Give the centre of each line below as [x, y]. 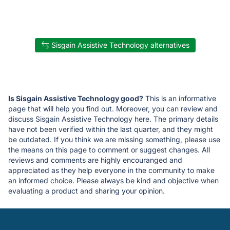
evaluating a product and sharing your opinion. [87, 191]
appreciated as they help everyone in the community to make [111, 170]
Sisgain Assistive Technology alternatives [120, 45]
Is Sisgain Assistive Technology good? [76, 99]
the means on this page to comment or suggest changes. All [109, 150]
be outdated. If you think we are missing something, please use [114, 140]
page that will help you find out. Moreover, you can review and [113, 109]
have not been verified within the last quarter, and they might [111, 129]
